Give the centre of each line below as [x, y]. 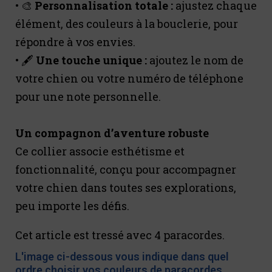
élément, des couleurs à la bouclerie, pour [127, 24]
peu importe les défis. [72, 206]
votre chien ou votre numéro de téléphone [129, 79]
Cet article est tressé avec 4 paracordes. [120, 235]
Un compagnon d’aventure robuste [112, 133]
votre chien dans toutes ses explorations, [126, 188]
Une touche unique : [93, 60]
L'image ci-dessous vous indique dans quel [122, 257]
